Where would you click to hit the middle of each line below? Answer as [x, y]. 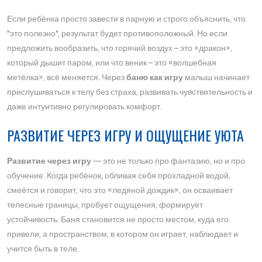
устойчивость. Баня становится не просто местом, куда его [118, 220]
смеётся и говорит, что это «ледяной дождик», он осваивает [120, 190]
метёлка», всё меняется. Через [67, 77]
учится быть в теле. [43, 249]
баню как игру [155, 77]
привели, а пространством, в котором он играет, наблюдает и [123, 234]
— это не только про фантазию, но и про [168, 161]
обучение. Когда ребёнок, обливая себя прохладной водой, [119, 176]
